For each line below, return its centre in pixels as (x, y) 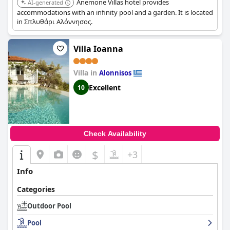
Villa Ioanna (98, 49)
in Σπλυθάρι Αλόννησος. (55, 22)
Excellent (105, 87)
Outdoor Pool (49, 206)
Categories (36, 189)
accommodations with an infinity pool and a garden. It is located (115, 12)
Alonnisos (115, 73)
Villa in (86, 73)
